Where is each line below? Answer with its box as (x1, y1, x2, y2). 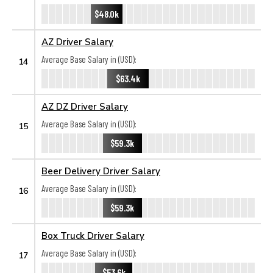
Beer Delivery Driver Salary (41, 165, 160, 176)
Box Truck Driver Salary (41, 230, 144, 241)
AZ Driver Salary (41, 36, 113, 47)
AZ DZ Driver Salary (41, 101, 128, 112)
